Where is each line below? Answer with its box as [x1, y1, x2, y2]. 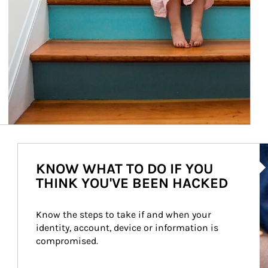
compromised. [35, 235, 98, 246]
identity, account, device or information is [35, 222, 221, 233]
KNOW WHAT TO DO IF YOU [35, 160, 214, 177]
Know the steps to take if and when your [35, 209, 214, 220]
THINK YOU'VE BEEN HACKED [35, 175, 228, 191]
